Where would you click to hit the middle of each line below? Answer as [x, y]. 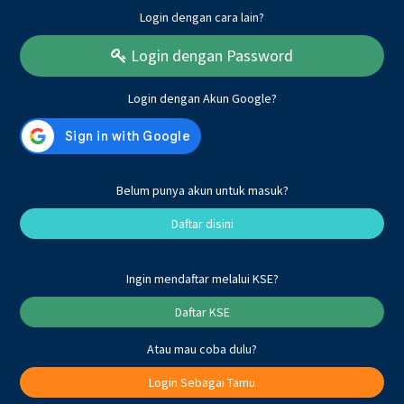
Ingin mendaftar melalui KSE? [202, 279]
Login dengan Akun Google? [202, 98]
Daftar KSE [202, 312]
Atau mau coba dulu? [202, 349]
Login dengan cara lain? [202, 17]
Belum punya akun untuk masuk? [202, 190]
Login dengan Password [210, 55]
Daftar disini [202, 224]
